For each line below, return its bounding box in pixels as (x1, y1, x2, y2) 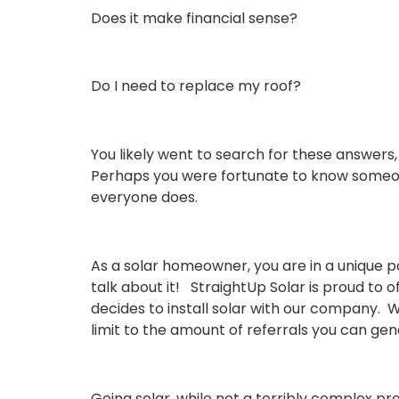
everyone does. (91, 187, 205, 208)
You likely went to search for (91, 144, 289, 166)
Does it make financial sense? (91, 7, 297, 28)
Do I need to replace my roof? (91, 76, 305, 97)
